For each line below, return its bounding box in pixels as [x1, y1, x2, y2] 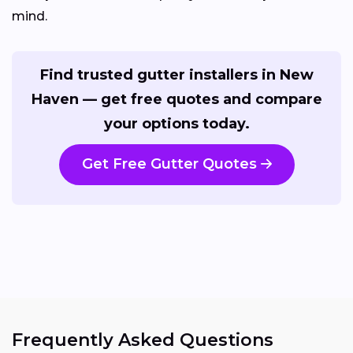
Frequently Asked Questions [12, 329, 273, 351]
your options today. [103, 114, 250, 132]
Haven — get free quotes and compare [31, 90, 322, 108]
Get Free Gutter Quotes [81, 155, 257, 173]
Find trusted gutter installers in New [39, 65, 314, 84]
